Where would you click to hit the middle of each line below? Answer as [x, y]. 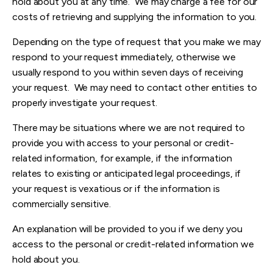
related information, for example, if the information [122, 158]
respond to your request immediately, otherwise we [124, 57]
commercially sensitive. [62, 204]
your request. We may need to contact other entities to [135, 88]
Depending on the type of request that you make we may [136, 42]
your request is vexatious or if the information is [116, 189]
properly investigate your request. [86, 103]
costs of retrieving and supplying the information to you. [135, 17]
